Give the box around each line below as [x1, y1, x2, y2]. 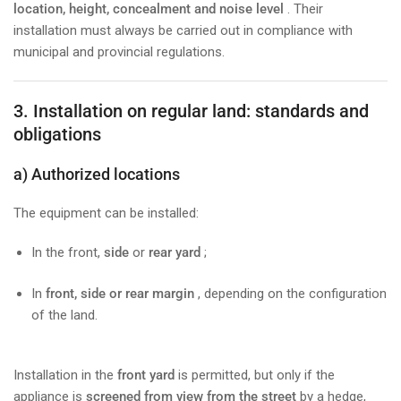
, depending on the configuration [194, 286, 387, 303]
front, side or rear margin [46, 286, 194, 303]
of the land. [31, 307, 98, 324]
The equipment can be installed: [13, 204, 199, 221]
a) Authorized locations [13, 164, 180, 183]
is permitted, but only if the [175, 366, 335, 383]
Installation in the [13, 366, 117, 383]
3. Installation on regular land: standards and [13, 99, 369, 122]
